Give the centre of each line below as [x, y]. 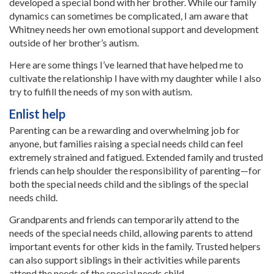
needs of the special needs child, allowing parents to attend [131, 233]
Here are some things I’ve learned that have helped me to [126, 65]
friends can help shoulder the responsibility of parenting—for [135, 171]
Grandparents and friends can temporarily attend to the [124, 220]
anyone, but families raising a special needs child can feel [126, 144]
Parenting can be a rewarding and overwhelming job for [124, 130]
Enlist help [37, 114]
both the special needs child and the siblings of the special [129, 184]
